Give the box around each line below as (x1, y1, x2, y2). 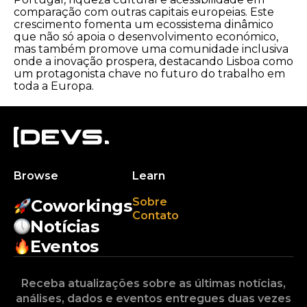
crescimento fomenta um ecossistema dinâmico (14, 17, 273, 31)
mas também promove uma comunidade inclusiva (14, 42, 288, 56)
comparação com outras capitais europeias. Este (14, 5, 274, 19)
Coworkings (31, 195, 132, 216)
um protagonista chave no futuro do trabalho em (14, 66, 285, 80)
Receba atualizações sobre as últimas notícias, (21, 276, 286, 290)
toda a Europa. (14, 79, 94, 93)
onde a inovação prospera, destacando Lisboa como (14, 54, 293, 68)
